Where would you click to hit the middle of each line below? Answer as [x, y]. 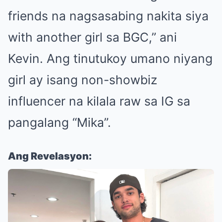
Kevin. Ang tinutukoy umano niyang [110, 58]
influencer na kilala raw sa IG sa [99, 101]
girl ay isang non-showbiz [83, 80]
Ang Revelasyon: [50, 156]
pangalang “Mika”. [59, 122]
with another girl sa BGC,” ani [92, 37]
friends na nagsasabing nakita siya [108, 16]
